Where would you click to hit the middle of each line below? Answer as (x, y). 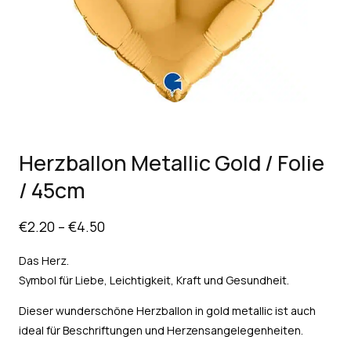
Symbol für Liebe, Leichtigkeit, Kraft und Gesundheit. (154, 280)
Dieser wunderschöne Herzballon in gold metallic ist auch (167, 310)
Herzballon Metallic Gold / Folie (172, 162)
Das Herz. (44, 260)
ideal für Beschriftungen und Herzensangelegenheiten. (161, 330)
